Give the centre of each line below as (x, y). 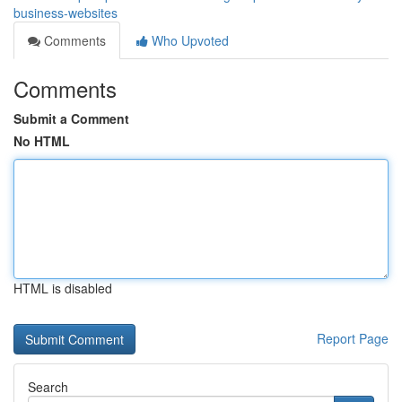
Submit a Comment (71, 118)
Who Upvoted (188, 40)
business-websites (66, 13)
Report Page (353, 338)
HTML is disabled (63, 288)
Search (48, 387)
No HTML (42, 141)
